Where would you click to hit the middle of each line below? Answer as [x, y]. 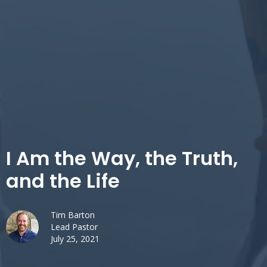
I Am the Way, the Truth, [122, 159]
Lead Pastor [74, 227]
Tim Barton [73, 215]
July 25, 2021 [75, 239]
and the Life [63, 181]
